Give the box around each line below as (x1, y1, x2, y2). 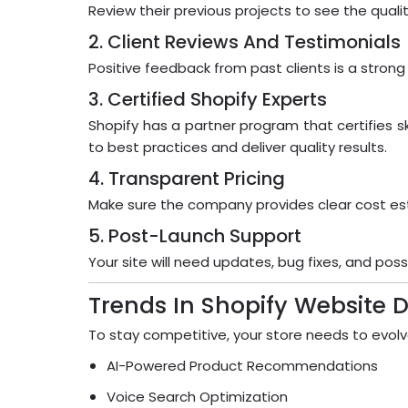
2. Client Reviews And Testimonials (88, 29, 401, 56)
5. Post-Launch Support (88, 223, 301, 250)
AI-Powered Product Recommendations (107, 356, 378, 376)
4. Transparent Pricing (88, 166, 285, 192)
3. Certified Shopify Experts (88, 87, 327, 113)
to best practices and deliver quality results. (88, 138, 387, 158)
